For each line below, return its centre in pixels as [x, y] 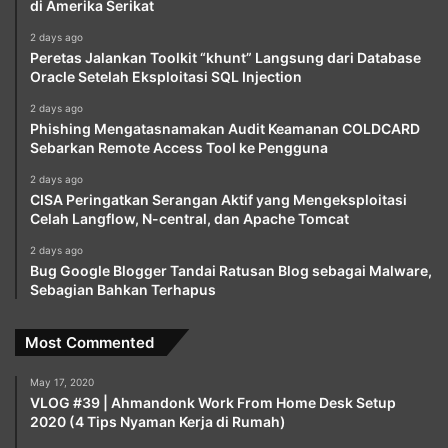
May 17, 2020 [62, 381]
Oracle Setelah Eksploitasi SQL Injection [166, 76]
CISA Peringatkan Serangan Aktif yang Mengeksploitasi [218, 199]
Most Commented [89, 342]
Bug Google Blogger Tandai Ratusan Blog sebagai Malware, [231, 270]
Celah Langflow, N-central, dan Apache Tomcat [189, 218]
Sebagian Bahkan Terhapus [123, 289]
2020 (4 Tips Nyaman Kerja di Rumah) [158, 421]
